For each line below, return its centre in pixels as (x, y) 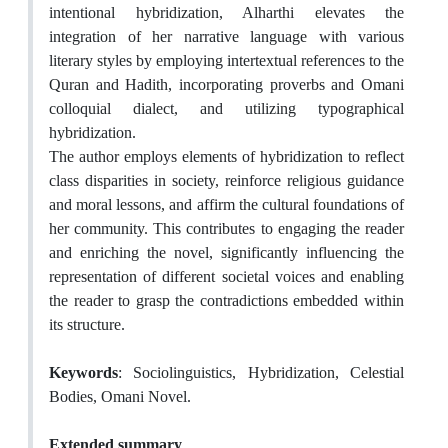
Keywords (83, 373)
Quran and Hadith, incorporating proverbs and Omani (226, 85)
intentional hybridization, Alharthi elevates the (226, 13)
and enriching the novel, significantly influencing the (226, 253)
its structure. (87, 325)
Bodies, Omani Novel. (120, 397)
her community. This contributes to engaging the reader (226, 229)
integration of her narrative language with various (226, 37)
